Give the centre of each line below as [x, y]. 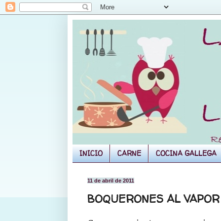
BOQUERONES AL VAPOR [153, 199]
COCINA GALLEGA [186, 153]
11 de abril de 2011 [111, 180]
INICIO [91, 153]
